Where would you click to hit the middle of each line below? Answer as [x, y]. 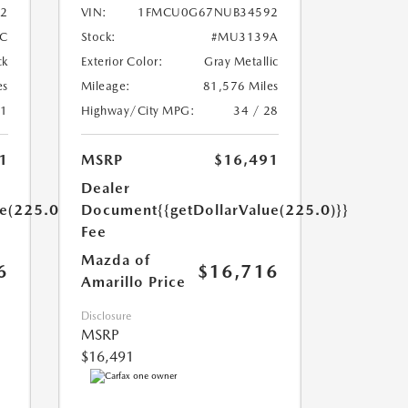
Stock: [98, 37]
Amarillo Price [133, 282]
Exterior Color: [122, 62]
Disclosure [106, 316]
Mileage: [106, 87]
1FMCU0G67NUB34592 [208, 13]
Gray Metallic [241, 62]
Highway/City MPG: [138, 111]
